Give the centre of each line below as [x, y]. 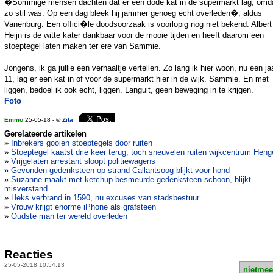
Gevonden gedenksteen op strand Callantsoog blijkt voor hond [120, 171]
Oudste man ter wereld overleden [69, 216]
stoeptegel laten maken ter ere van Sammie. [83, 46]
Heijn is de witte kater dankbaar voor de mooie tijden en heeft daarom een [134, 35]
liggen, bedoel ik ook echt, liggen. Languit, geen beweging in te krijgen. [129, 90]
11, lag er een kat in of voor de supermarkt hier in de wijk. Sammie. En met [136, 79]
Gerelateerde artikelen [45, 134]
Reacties [29, 254]
